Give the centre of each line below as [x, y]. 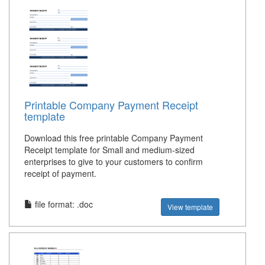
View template [190, 207]
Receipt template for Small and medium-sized [109, 150]
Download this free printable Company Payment [114, 138]
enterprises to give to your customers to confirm [114, 162]
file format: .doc [63, 204]
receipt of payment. [60, 174]
